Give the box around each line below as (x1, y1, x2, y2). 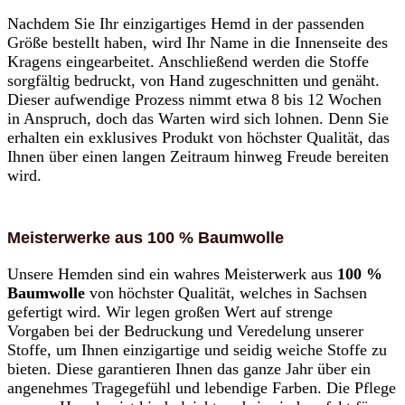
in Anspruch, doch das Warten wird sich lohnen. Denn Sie (7, 109, 389, 128)
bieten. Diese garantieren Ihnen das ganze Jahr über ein (7, 360, 371, 379)
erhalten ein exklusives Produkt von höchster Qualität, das (7, 128, 390, 147)
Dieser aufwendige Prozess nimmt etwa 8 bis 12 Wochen (7, 90, 381, 109)
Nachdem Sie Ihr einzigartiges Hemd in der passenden (7, 14, 364, 33)
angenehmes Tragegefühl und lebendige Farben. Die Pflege (7, 379, 396, 398)
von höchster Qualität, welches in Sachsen (85, 284, 367, 303)
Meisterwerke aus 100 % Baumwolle (7, 229, 284, 248)
